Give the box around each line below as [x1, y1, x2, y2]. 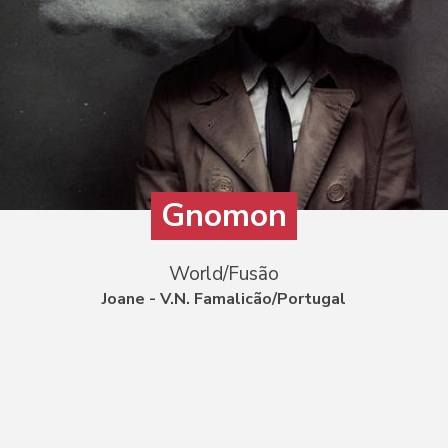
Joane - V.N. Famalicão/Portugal [102, 288, 346, 310]
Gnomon [161, 194, 287, 237]
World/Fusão [169, 261, 279, 287]
